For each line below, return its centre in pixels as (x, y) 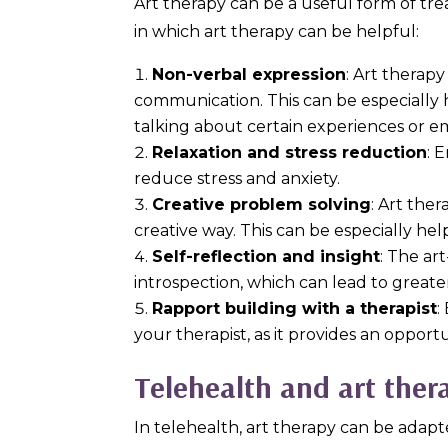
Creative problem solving (262, 204)
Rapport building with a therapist (295, 308)
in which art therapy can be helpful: (277, 31)
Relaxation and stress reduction (290, 152)
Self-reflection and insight (266, 256)
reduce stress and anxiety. (237, 178)
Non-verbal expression (249, 74)
